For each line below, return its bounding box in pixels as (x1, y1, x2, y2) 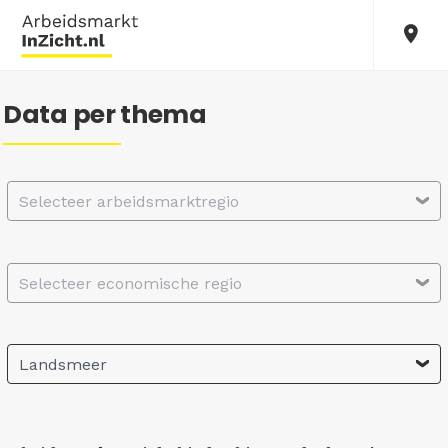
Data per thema (3, 97, 207, 132)
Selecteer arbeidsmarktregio (19, 192, 239, 211)
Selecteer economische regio (19, 273, 242, 293)
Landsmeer (19, 355, 107, 375)
